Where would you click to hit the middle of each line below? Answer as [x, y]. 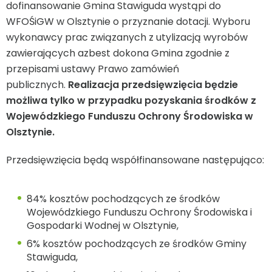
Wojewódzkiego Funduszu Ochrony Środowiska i [139, 212]
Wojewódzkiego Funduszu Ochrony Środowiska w [130, 117]
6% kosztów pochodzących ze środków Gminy [137, 244]
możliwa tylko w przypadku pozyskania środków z [131, 101]
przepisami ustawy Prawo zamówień [93, 69]
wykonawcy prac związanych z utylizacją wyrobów [127, 38]
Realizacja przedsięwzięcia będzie [153, 85]
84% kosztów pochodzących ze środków [123, 199]
